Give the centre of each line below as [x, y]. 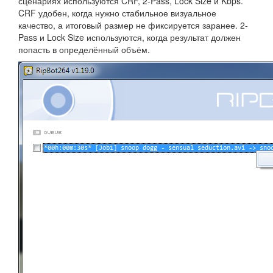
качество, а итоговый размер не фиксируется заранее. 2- [133, 25]
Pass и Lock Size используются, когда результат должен [129, 37]
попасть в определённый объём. [84, 49]
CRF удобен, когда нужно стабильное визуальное [117, 13]
